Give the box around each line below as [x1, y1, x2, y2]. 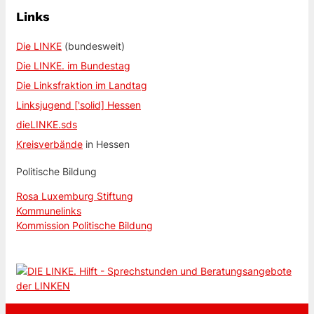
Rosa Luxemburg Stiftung [16, 189, 133, 202]
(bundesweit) [62, 39, 125, 52]
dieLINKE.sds [16, 118, 77, 130]
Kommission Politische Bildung [16, 219, 153, 231]
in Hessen [83, 137, 130, 150]
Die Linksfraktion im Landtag [16, 78, 147, 91]
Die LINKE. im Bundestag [16, 59, 130, 71]
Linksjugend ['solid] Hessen [16, 98, 141, 111]
